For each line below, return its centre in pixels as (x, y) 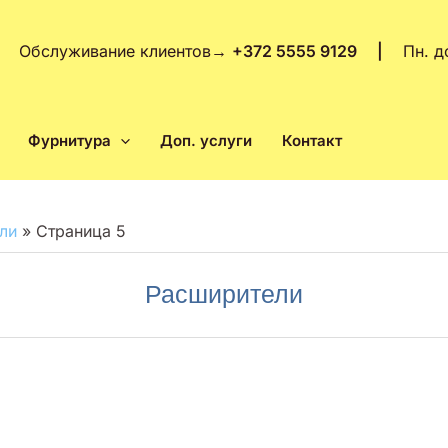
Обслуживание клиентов (115, 51)
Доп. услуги (206, 140)
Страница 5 (81, 230)
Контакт (312, 140)
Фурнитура (69, 140)
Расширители (224, 294)
